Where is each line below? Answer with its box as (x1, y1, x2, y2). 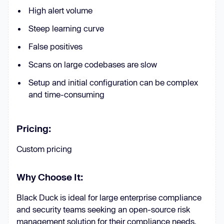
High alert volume (28, 5, 92, 15)
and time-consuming (28, 89, 104, 99)
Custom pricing (16, 144, 72, 153)
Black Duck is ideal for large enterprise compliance (16, 192, 201, 202)
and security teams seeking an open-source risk (16, 204, 190, 214)
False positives (28, 41, 82, 51)
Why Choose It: (16, 171, 83, 182)
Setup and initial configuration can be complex (28, 77, 198, 87)
